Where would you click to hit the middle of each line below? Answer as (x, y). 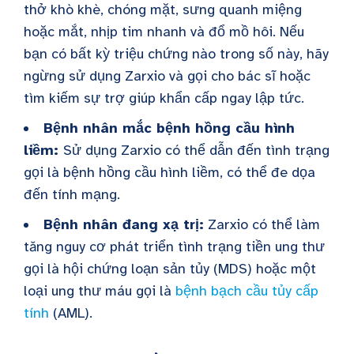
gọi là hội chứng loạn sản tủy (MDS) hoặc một (170, 269)
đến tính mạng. (72, 194)
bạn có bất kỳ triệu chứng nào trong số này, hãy (176, 54)
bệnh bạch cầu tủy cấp (247, 291)
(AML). (71, 313)
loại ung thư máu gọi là (100, 291)
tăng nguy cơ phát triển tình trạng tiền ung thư (174, 247)
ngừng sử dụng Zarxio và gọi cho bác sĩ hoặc (167, 76)
